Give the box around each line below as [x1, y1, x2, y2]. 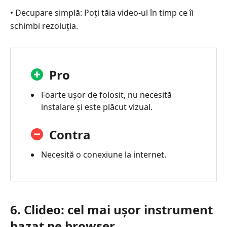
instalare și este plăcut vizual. [41, 101, 153, 112]
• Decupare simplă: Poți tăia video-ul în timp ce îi [10, 7, 194, 18]
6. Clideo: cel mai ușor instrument [10, 201, 213, 218]
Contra [49, 126, 91, 143]
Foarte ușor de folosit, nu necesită [41, 89, 172, 100]
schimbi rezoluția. [10, 20, 78, 31]
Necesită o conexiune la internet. [41, 148, 166, 160]
